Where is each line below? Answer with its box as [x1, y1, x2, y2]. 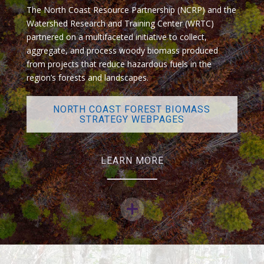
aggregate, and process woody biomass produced [26, 45, 218, 56]
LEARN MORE [100, 155, 164, 166]
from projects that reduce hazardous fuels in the [26, 58, 212, 70]
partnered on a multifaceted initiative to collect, [26, 31, 207, 42]
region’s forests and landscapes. [26, 72, 148, 83]
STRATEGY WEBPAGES [79, 114, 184, 125]
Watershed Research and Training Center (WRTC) [26, 18, 214, 29]
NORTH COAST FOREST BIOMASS [53, 104, 211, 115]
